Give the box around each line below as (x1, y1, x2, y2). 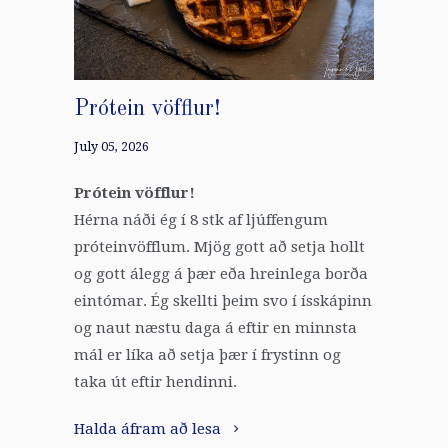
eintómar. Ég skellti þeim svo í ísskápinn (74, 291, 372, 310)
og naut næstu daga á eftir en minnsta (74, 318, 357, 337)
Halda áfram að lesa (74, 419, 225, 438)
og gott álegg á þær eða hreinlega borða (74, 264, 368, 283)
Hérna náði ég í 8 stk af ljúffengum (74, 210, 328, 229)
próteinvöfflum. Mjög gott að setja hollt (74, 237, 365, 256)
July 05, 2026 (74, 138, 149, 154)
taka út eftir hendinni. (74, 372, 237, 391)
